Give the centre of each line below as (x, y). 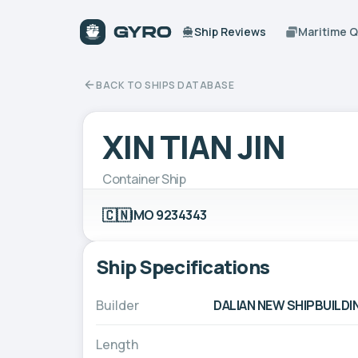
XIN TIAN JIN (194, 146)
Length (117, 344)
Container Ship (144, 179)
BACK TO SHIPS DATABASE (165, 85)
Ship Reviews (231, 32)
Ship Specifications (183, 266)
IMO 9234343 (169, 215)
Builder (117, 305)
